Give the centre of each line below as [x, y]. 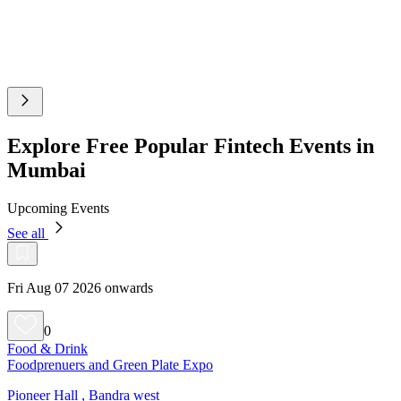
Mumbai [47, 170]
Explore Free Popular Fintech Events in [191, 145]
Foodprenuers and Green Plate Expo [110, 364]
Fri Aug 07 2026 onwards [80, 287]
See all [28, 233]
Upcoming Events [58, 208]
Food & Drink [47, 348]
